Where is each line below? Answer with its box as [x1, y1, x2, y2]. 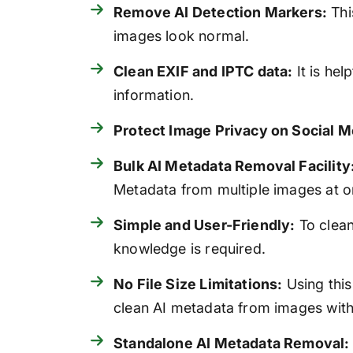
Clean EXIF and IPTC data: [113, 63, 293, 80]
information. [113, 87, 195, 104]
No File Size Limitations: [113, 276, 283, 293]
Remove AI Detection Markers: [113, 4, 328, 21]
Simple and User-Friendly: [113, 217, 295, 234]
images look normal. [113, 28, 250, 45]
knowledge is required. [113, 240, 266, 258]
